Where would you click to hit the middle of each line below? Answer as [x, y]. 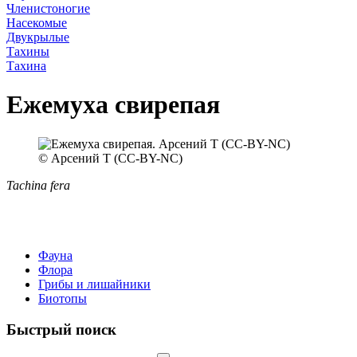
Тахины [28, 51]
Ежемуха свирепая [113, 105]
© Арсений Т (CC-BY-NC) [110, 158]
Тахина [26, 66]
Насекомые [37, 23]
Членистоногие [48, 8]
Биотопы [63, 298]
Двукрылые [38, 37]
